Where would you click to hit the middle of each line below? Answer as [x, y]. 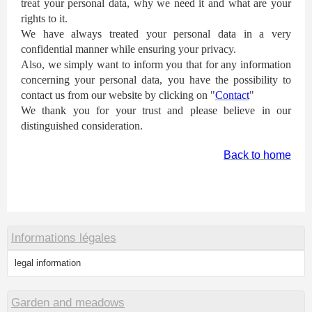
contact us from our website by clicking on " [118, 95]
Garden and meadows [68, 303]
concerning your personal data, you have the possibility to [156, 80]
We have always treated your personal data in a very [156, 34]
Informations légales [64, 238]
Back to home [257, 155]
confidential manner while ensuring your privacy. [128, 49]
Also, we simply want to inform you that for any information [156, 65]
